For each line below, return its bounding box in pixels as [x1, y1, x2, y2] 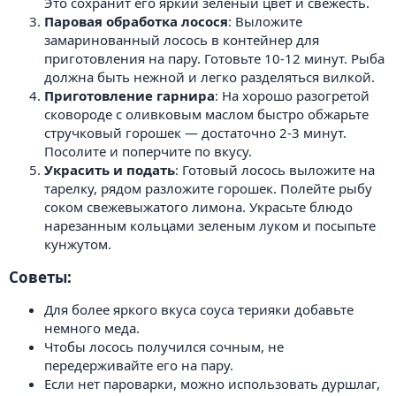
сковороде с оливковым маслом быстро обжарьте [44, 104, 369, 123]
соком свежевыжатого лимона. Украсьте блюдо [44, 197, 353, 216]
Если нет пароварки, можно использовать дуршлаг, [44, 374, 380, 392]
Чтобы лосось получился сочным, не [44, 337, 284, 355]
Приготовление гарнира [44, 86, 215, 104]
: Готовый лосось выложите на [175, 160, 375, 179]
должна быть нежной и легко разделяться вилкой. [44, 67, 375, 86]
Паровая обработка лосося [44, 11, 228, 30]
